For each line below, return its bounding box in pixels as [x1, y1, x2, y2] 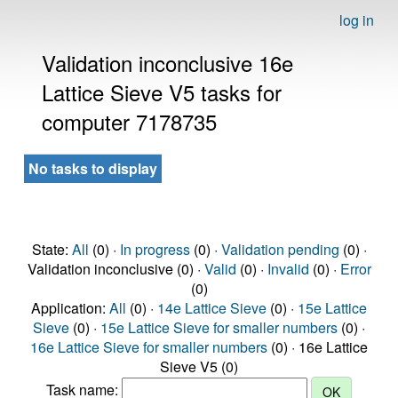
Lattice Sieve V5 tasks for [42, 76, 282, 107]
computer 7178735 [42, 106, 217, 137]
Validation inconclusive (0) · [27, 259, 204, 279]
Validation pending [220, 239, 339, 259]
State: [31, 239, 72, 259]
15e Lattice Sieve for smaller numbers [100, 317, 338, 338]
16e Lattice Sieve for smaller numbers [30, 337, 267, 357]
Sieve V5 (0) [160, 356, 238, 377]
